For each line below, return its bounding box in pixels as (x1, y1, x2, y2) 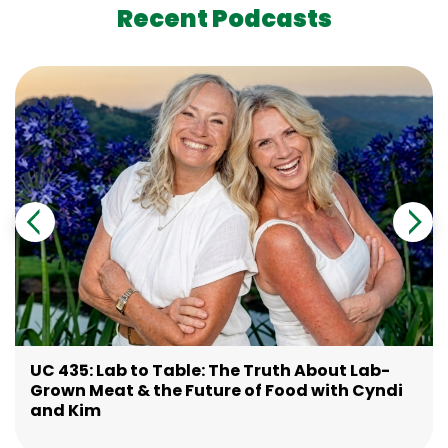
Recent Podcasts (116, 2, 332, 35)
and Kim (30, 399, 101, 422)
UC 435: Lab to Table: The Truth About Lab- (30, 359, 390, 382)
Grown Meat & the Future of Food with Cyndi (30, 379, 403, 402)
